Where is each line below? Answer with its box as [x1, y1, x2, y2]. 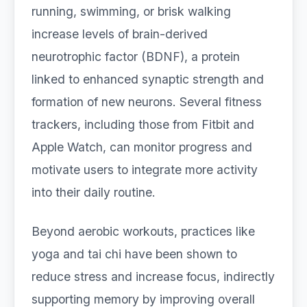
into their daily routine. [32, 185, 156, 199]
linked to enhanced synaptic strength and [32, 72, 264, 86]
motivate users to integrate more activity [32, 162, 258, 177]
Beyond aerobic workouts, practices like [32, 224, 255, 238]
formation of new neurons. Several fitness [32, 95, 262, 109]
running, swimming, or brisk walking [32, 4, 231, 19]
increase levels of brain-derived [32, 27, 208, 41]
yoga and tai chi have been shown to [32, 247, 237, 261]
